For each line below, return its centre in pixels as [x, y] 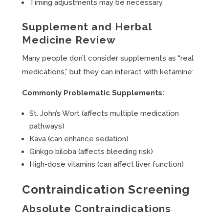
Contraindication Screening [106, 189]
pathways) [47, 126]
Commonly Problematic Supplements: [93, 93]
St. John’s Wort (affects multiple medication [104, 113]
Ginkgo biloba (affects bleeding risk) [91, 152]
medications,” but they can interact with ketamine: [108, 72]
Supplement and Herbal [87, 27]
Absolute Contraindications [96, 208]
